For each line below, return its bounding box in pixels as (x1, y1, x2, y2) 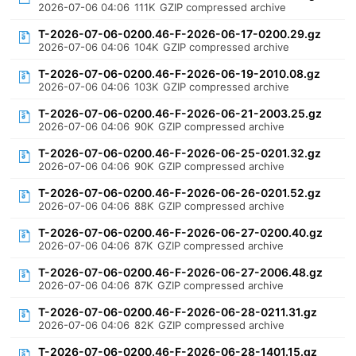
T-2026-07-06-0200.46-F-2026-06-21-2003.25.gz (38, 106, 323, 120)
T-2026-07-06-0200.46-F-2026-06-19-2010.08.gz (38, 67, 321, 80)
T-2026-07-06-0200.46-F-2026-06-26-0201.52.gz (38, 186, 322, 199)
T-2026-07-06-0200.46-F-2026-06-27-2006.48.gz (38, 265, 323, 279)
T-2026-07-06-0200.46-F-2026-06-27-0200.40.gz (38, 226, 323, 239)
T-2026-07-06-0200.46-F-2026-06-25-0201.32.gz (38, 146, 322, 160)
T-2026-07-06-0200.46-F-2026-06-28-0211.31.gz (38, 305, 318, 319)
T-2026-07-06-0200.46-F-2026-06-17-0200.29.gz (38, 27, 322, 41)
